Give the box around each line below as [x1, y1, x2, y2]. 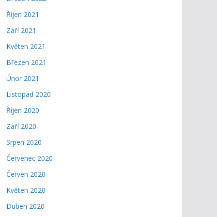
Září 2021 [6, 26, 36, 35]
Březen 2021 [6, 58, 46, 67]
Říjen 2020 [6, 106, 39, 115]
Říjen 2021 [6, 10, 39, 19]
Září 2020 [6, 122, 36, 131]
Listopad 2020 [6, 90, 51, 99]
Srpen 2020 [6, 138, 42, 147]
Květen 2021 [6, 42, 46, 51]
